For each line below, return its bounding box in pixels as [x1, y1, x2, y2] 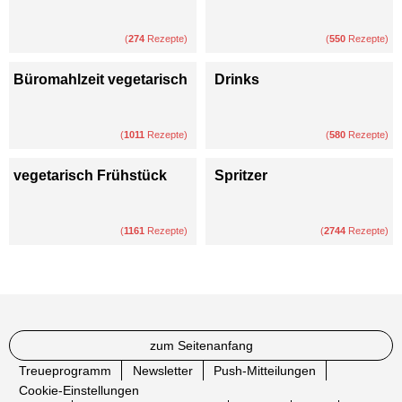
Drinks [214, 72, 259, 88]
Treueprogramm [19, 363, 112, 379]
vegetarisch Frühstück [13, 168, 167, 184]
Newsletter [132, 363, 193, 379]
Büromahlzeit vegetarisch [13, 72, 188, 88]
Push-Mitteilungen [213, 363, 316, 379]
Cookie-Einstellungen [19, 383, 140, 398]
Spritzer [214, 168, 267, 184]
